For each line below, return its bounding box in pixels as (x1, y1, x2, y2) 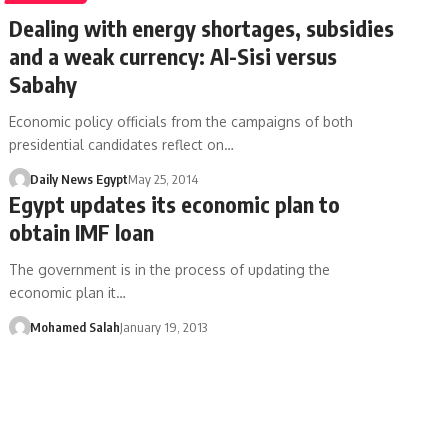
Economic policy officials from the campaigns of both (9, 112, 354, 130)
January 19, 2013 (119, 318, 207, 335)
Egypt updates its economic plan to (9, 189, 341, 218)
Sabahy (9, 69, 78, 98)
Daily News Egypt (29, 170, 128, 187)
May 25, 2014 (127, 170, 198, 187)
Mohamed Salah (29, 318, 120, 335)
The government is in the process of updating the (9, 260, 331, 278)
